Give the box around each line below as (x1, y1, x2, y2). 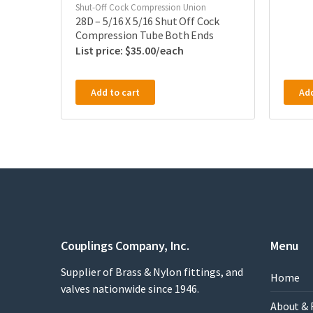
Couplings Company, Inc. (61, 238, 189, 254)
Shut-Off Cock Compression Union (75, 1, 206, 14)
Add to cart (91, 86, 140, 99)
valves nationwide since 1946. (61, 282, 199, 296)
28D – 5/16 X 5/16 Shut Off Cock (75, 14, 220, 29)
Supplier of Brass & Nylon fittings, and (61, 265, 243, 279)
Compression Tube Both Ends (75, 28, 214, 43)
